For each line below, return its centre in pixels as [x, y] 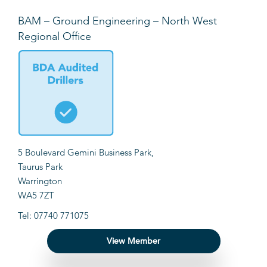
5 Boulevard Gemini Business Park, [86, 153]
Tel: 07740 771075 [53, 216]
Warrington [40, 181]
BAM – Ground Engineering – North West [117, 21]
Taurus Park [40, 167]
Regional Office [55, 37]
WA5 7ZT [36, 195]
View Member [133, 241]
